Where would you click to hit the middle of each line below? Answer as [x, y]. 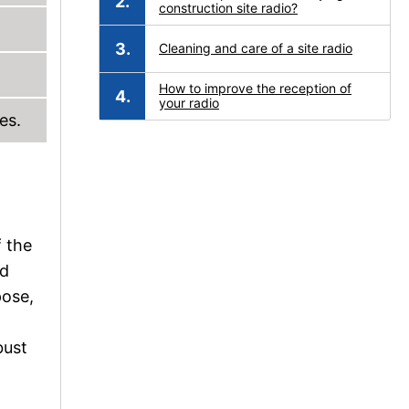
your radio [189, 103]
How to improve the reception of [255, 88]
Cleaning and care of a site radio [256, 48]
